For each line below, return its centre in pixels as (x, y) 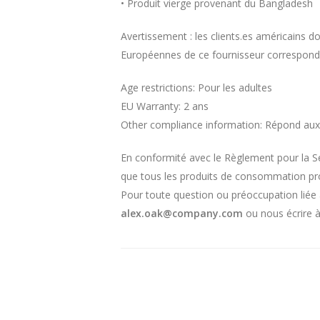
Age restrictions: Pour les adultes (196, 87)
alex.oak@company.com (182, 213)
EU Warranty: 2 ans (165, 106)
